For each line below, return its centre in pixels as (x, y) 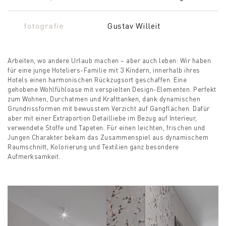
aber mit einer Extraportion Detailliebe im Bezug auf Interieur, (102, 118)
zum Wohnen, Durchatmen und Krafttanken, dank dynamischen (104, 99)
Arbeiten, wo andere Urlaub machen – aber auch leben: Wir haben (109, 60)
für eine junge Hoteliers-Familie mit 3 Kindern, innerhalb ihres (104, 70)
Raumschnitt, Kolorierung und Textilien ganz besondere (93, 147)
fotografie (44, 25)
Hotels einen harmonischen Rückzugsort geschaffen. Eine (97, 79)
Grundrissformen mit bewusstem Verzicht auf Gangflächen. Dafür (109, 108)
